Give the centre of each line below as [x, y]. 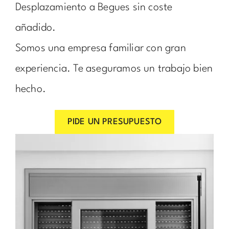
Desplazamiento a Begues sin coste [94, 8]
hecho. [31, 90]
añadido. [36, 28]
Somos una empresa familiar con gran [100, 49]
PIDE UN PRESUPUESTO [114, 122]
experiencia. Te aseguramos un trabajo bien [114, 69]
